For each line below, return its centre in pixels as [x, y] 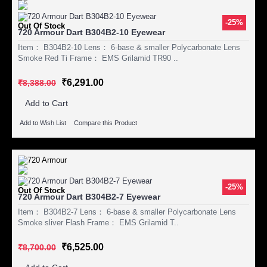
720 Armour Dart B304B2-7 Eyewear [89, 197]
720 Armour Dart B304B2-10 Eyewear [91, 32]
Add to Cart [46, 103]
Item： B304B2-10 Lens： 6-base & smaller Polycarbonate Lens [129, 47]
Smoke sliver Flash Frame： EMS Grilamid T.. [98, 223]
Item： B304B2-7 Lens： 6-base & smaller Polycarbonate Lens [127, 212]
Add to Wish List [43, 123]
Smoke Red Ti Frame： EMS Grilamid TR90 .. [98, 58]
